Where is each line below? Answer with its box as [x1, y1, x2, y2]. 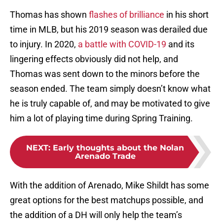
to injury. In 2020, [10, 39, 78, 50]
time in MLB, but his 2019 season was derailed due [10, 24, 208, 35]
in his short [164, 9, 209, 20]
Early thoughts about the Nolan [53, 143, 184, 153]
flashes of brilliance [89, 9, 164, 20]
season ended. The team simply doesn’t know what [10, 83, 211, 94]
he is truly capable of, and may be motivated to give [10, 98, 210, 109]
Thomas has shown [10, 9, 89, 20]
